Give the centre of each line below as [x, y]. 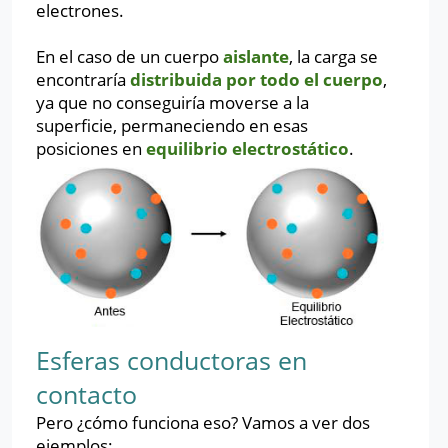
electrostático [290, 148]
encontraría [83, 79]
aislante [256, 56]
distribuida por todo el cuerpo [256, 79]
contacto [86, 393]
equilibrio [187, 148]
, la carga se [333, 56]
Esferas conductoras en [171, 359]
